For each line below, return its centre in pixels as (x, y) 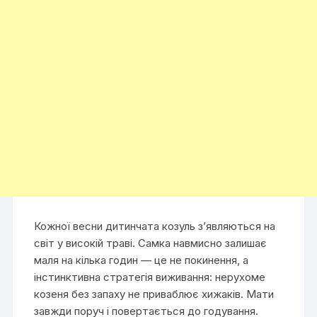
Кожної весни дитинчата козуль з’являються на (155, 226)
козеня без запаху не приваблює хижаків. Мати (154, 294)
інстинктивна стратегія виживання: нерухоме (150, 277)
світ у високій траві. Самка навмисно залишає (151, 243)
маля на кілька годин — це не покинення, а (142, 260)
